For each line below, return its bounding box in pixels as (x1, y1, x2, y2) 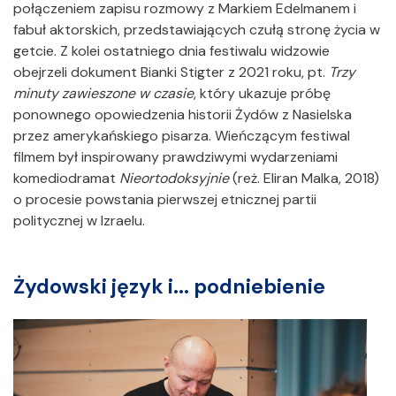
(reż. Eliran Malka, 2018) (229, 169, 379, 188)
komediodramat (13, 169, 119, 188)
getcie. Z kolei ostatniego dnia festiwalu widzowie (13, 42, 330, 61)
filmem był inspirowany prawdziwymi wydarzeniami (13, 148, 338, 167)
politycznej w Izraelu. (13, 211, 145, 231)
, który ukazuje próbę (194, 84, 331, 103)
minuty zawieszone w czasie (13, 84, 194, 103)
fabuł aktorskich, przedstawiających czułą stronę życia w (13, 20, 380, 40)
